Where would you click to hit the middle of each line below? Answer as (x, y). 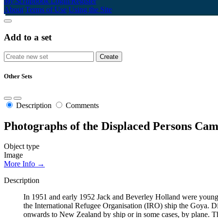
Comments (82, 105)
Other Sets (18, 76)
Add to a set (28, 37)
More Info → (24, 164)
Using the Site (90, 9)
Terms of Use (46, 9)
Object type (22, 146)
